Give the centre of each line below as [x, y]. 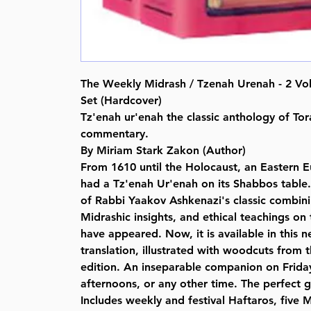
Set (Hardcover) [121, 100]
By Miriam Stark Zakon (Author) [163, 150]
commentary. [115, 133]
